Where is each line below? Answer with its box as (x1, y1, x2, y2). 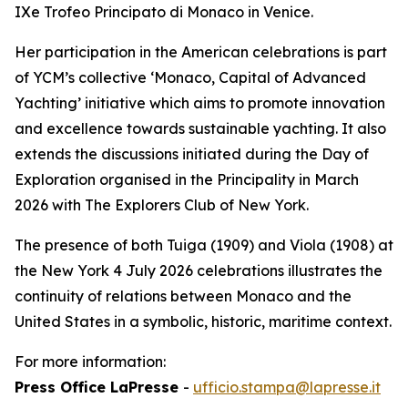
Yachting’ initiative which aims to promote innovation (15, 94, 385, 112)
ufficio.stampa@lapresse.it (193, 378, 381, 396)
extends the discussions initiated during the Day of (15, 145, 369, 163)
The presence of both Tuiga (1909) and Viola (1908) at (15, 236, 393, 254)
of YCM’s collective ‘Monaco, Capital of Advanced (15, 68, 366, 87)
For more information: (15, 352, 166, 371)
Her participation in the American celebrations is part (15, 43, 387, 61)
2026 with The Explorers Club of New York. (15, 196, 309, 214)
